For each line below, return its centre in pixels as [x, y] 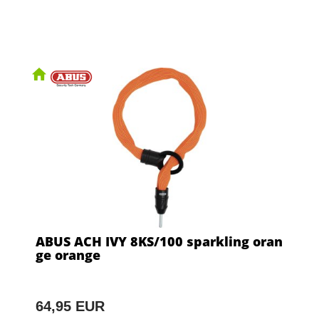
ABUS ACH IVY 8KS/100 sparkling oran [159, 242]
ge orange [68, 255]
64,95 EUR [70, 307]
